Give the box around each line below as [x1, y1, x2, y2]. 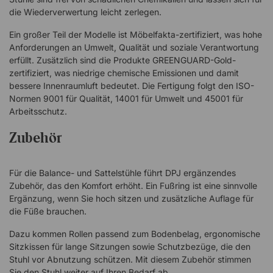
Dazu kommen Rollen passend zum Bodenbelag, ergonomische [9, 229, 260, 239]
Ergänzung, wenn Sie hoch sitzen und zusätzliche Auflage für [9, 193, 253, 204]
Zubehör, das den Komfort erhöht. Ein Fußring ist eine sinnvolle [9, 180, 257, 191]
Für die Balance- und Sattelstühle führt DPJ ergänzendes [9, 168, 236, 178]
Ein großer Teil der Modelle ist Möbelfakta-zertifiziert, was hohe [9, 29, 262, 40]
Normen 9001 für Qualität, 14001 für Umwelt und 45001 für [9, 93, 243, 104]
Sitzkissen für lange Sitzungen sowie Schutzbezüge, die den [9, 241, 250, 252]
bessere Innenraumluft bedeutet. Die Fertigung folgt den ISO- [9, 80, 254, 91]
